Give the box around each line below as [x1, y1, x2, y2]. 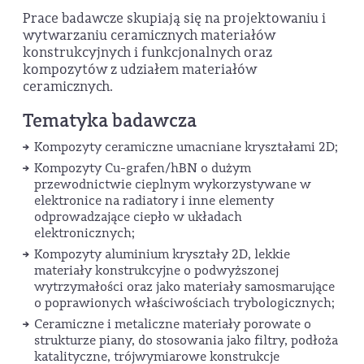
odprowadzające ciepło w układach [34, 209, 242, 226]
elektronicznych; [34, 225, 135, 242]
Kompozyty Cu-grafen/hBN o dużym [34, 160, 251, 177]
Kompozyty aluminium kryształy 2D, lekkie [34, 246, 290, 263]
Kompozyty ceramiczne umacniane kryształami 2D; [34, 139, 338, 156]
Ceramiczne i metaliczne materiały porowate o [34, 316, 311, 333]
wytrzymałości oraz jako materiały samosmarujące [34, 279, 335, 296]
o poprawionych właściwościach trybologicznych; [34, 295, 335, 312]
